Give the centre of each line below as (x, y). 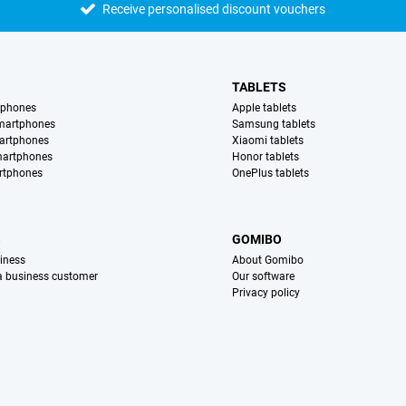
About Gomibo (268, 261)
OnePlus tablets (271, 174)
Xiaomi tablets (268, 141)
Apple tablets (265, 108)
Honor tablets (266, 157)
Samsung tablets (274, 125)
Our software (264, 277)
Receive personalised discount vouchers (213, 10)
